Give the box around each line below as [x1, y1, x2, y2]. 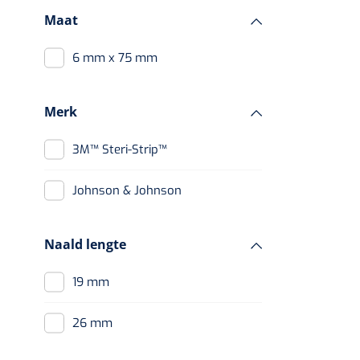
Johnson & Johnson [77, 182, 182, 198]
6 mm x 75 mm [80, 50, 157, 66]
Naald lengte [44, 235, 126, 253]
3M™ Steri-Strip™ [80, 141, 167, 157]
